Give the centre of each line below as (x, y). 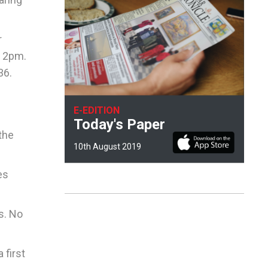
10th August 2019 (107, 146)
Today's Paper (119, 124)
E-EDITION (97, 110)
